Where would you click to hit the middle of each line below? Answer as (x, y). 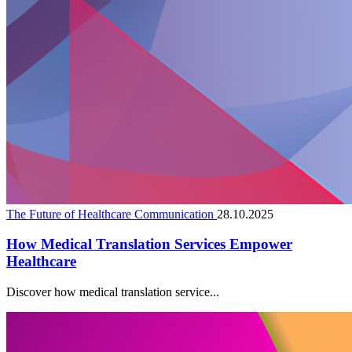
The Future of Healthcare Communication (112, 214)
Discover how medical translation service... (113, 292)
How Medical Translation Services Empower (149, 244)
